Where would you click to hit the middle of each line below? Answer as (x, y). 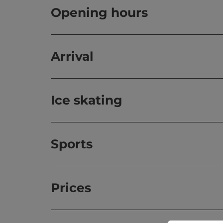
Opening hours (99, 12)
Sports (72, 144)
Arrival (72, 56)
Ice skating (87, 100)
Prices (71, 188)
